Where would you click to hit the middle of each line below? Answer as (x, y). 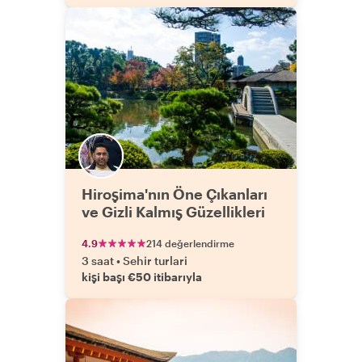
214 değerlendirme (190, 243)
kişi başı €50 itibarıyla (142, 277)
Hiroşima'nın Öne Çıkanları (175, 194)
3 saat (98, 261)
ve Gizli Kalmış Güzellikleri (173, 212)
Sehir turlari (155, 261)
